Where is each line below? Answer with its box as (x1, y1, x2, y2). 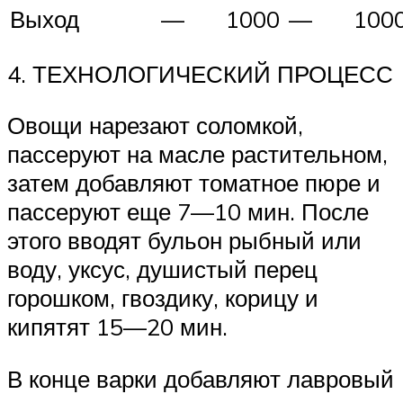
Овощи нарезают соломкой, (7, 111, 303, 140)
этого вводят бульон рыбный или (7, 226, 362, 255)
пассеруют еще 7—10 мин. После (7, 197, 369, 227)
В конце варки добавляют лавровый (7, 363, 394, 393)
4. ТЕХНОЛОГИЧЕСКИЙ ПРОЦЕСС (7, 58, 393, 88)
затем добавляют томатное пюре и (7, 168, 381, 198)
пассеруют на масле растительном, (7, 139, 388, 169)
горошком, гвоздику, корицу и (7, 283, 318, 313)
